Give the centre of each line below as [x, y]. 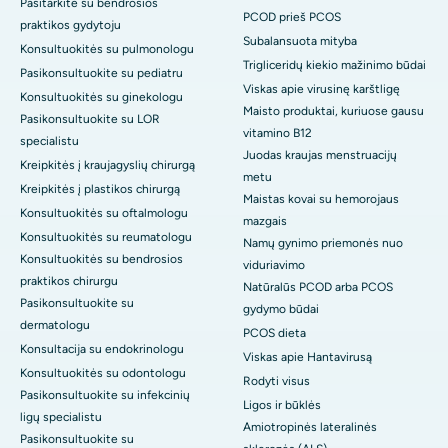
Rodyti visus [276, 381]
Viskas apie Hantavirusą [307, 357]
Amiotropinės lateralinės [310, 427]
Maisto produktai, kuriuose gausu [333, 111]
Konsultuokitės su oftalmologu [104, 213]
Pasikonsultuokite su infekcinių [105, 395]
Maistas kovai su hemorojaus [321, 199]
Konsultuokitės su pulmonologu [107, 49]
